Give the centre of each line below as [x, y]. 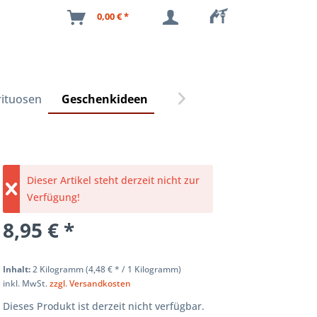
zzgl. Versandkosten [91, 283]
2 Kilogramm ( [61, 269]
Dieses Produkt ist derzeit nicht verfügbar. [104, 306]
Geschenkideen [105, 99]
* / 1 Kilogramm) [147, 269]
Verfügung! [54, 197]
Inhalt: [18, 269]
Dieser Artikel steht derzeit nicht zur [114, 180]
